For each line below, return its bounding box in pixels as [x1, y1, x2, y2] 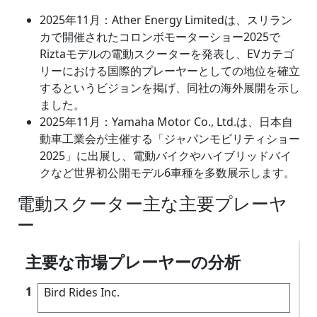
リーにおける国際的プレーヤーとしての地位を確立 [40, 62, 300, 79]
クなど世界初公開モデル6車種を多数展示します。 [40, 164, 295, 180]
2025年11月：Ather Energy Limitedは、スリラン [40, 11, 292, 28]
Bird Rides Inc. [44, 284, 120, 300]
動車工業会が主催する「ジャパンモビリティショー [40, 130, 300, 146]
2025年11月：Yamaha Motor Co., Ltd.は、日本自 [40, 113, 293, 129]
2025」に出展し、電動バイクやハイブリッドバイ [40, 147, 292, 163]
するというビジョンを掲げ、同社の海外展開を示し [40, 79, 300, 96]
